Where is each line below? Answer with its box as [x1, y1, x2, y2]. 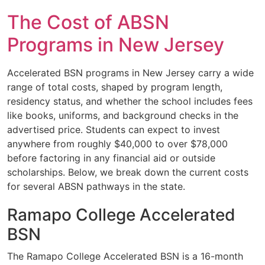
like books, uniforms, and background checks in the [7, 109, 238, 122]
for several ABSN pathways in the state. [7, 180, 185, 193]
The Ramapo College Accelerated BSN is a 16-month [7, 250, 243, 263]
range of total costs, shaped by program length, [7, 81, 222, 93]
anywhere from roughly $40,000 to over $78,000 [7, 138, 228, 150]
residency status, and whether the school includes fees [7, 95, 253, 108]
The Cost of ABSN [7, 11, 169, 34]
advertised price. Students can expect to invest [7, 124, 220, 136]
